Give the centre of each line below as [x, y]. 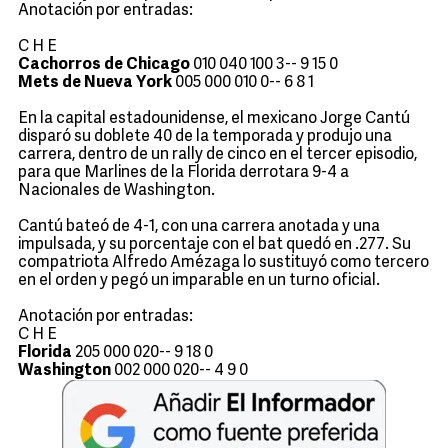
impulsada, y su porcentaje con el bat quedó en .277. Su [214, 245]
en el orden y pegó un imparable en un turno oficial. [199, 281]
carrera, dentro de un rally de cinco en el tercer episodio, [217, 155]
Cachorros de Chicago [104, 65]
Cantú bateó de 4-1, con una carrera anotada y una [199, 227]
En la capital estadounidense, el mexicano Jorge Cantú [214, 119]
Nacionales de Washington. [116, 191]
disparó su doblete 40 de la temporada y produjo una [205, 137]
